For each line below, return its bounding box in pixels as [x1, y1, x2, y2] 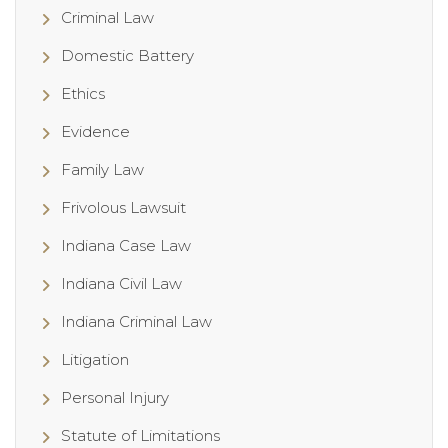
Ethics [61, 84, 105, 104]
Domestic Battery [61, 46, 194, 66]
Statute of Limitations [61, 426, 220, 446]
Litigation [61, 350, 129, 370]
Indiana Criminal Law [61, 312, 212, 332]
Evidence [61, 122, 130, 142]
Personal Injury [61, 388, 169, 408]
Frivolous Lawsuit [61, 198, 186, 218]
